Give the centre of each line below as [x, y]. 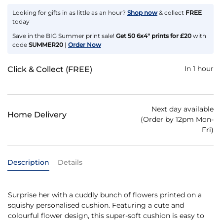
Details [70, 162]
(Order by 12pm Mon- [177, 119]
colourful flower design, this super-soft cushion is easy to [106, 215]
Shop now [142, 13]
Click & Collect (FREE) [50, 69]
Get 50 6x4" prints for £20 [154, 36]
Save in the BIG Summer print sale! [64, 36]
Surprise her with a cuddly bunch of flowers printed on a [105, 195]
